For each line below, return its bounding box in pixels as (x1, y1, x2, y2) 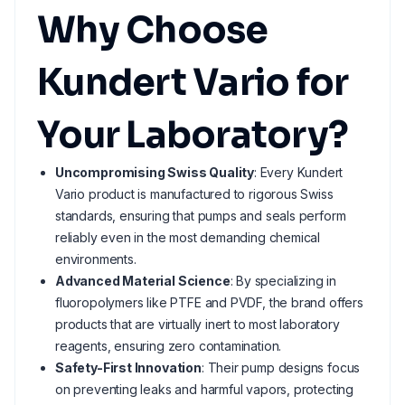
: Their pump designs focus (201, 360, 361, 375)
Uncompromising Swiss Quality (55, 165, 254, 180)
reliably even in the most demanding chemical (55, 230, 321, 245)
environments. (55, 251, 137, 267)
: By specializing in (230, 273, 336, 288)
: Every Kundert (253, 165, 344, 180)
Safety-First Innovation (55, 360, 202, 375)
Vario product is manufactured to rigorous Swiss (55, 186, 334, 202)
